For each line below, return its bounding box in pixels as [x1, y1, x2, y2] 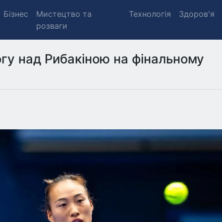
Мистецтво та [36, 9, 92, 19]
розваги [36, 21, 67, 31]
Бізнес [3, 9, 28, 19]
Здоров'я [178, 9, 215, 19]
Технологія [128, 9, 171, 19]
